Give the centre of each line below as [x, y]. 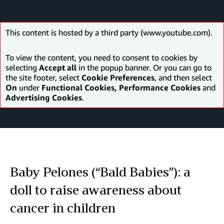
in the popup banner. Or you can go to [144, 67]
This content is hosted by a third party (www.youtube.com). [109, 32]
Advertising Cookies [44, 97]
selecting [22, 67]
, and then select [183, 77]
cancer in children [63, 208]
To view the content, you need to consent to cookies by [101, 57]
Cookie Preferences [118, 77]
